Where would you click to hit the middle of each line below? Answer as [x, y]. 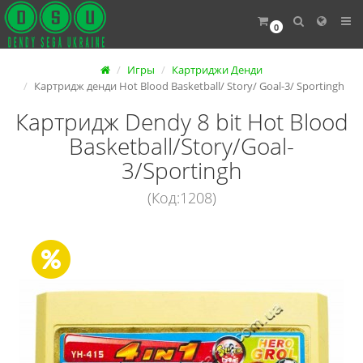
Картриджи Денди [217, 70]
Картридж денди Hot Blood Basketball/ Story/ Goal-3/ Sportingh [189, 86]
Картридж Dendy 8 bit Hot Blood [181, 122]
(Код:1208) [181, 198]
